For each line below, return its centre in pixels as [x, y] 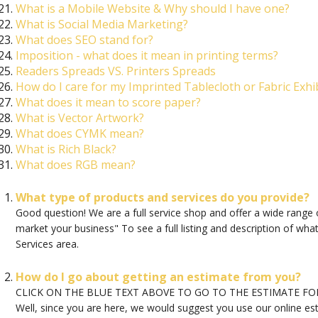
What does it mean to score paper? [108, 103]
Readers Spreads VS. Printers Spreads [115, 71]
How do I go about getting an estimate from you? [158, 277]
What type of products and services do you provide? [162, 198]
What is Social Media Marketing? [102, 24]
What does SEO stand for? [84, 40]
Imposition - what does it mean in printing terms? [147, 56]
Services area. [47, 244]
